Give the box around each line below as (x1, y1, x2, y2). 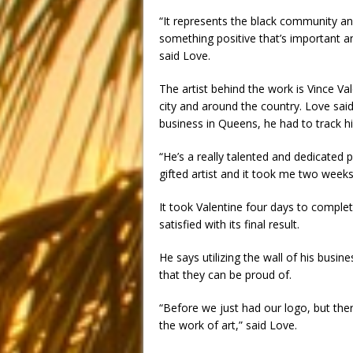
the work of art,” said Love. (159, 317, 297, 333)
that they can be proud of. (159, 266, 292, 282)
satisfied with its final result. (159, 216, 299, 232)
